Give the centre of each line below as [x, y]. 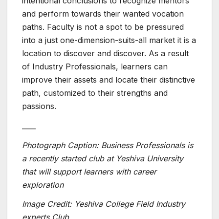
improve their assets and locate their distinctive [109, 80]
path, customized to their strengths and [95, 93]
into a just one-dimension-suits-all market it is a [109, 40]
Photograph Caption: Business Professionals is [108, 145]
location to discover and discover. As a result [105, 54]
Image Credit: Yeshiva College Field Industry [104, 204]
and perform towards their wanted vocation [103, 14]
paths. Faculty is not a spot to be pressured [103, 27]
